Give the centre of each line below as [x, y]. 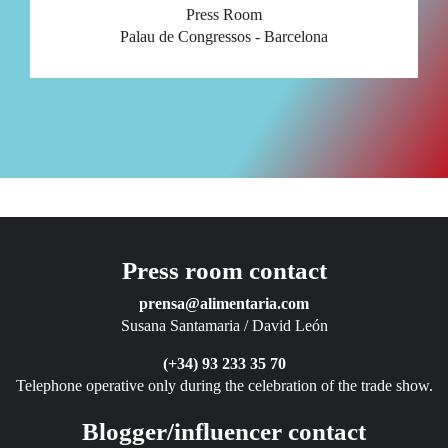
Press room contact [224, 270]
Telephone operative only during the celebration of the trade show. [224, 386]
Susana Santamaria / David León [224, 326]
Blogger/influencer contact [224, 432]
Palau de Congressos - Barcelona [224, 36]
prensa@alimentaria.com [224, 304]
